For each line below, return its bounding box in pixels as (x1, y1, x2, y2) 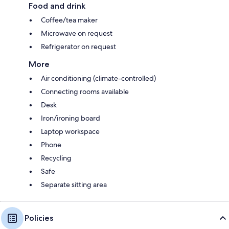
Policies (25, 213, 53, 223)
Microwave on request (41, 28, 112, 38)
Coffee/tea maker (41, 15, 98, 25)
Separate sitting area (41, 179, 107, 189)
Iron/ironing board (41, 113, 100, 123)
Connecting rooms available (41, 86, 129, 96)
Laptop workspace (41, 126, 100, 136)
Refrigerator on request (41, 41, 116, 51)
